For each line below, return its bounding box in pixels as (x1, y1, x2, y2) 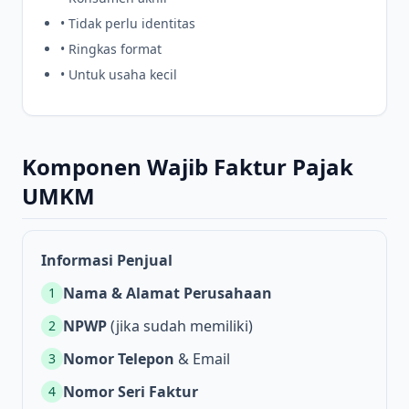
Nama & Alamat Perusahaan (63, 283, 272, 304)
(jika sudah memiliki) (107, 316, 253, 337)
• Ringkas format (60, 40, 162, 58)
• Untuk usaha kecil (60, 66, 177, 84)
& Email (174, 349, 230, 370)
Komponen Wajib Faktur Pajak (22, 152, 353, 183)
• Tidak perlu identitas (60, 15, 195, 33)
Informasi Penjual (41, 250, 173, 271)
